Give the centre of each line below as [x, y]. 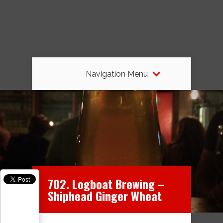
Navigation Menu [116, 74]
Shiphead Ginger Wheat [105, 195]
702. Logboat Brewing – [106, 183]
